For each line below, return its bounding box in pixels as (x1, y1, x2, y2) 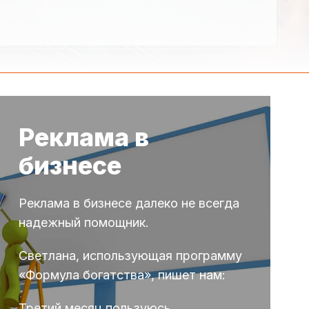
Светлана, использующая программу (18, 248, 242, 263)
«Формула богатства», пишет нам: (18, 267, 226, 282)
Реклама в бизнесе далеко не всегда (18, 195, 239, 210)
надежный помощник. (18, 215, 149, 230)
